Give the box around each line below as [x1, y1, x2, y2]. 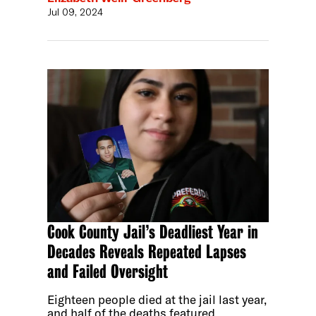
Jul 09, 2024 [47, 5, 104, 18]
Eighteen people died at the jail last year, [47, 292, 267, 308]
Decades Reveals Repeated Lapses [47, 241, 247, 263]
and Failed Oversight [47, 261, 169, 283]
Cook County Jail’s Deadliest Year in [47, 221, 259, 243]
